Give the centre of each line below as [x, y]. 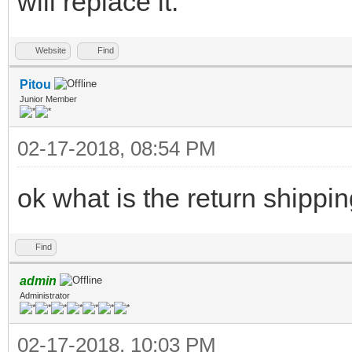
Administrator [45, 295]
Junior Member [48, 99]
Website [51, 50]
